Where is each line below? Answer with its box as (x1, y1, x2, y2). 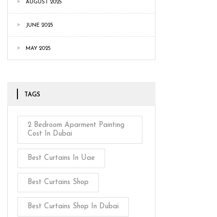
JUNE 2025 (26, 22, 53, 28)
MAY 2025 (26, 46, 51, 51)
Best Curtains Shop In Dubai (28, 202, 119, 210)
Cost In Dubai (28, 130, 72, 138)
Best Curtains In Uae (28, 154, 95, 162)
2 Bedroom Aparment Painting (28, 121, 124, 129)
